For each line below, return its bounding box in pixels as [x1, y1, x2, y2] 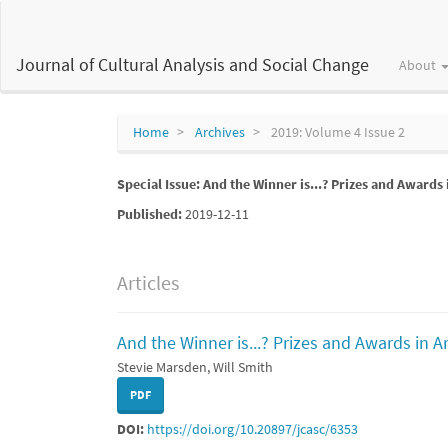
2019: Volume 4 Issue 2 [268, 123, 405, 141]
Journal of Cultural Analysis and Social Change [16, 53, 369, 76]
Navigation [39, 20, 103, 38]
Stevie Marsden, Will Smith [117, 358, 273, 376]
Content [39, 60, 88, 78]
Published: [117, 205, 185, 223]
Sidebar [39, 80, 84, 98]
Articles [117, 271, 179, 295]
